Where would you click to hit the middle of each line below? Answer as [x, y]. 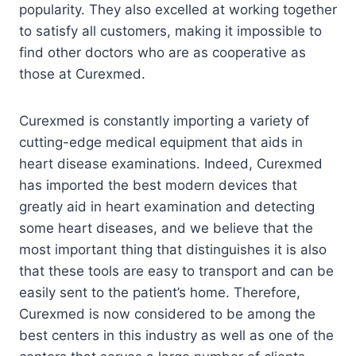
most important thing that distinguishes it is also [173, 249]
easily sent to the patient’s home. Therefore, [160, 292]
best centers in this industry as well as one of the [176, 335]
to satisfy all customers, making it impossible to [170, 31]
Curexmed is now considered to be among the [167, 313]
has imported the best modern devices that [158, 185]
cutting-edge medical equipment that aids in [161, 142]
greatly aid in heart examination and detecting [167, 206]
